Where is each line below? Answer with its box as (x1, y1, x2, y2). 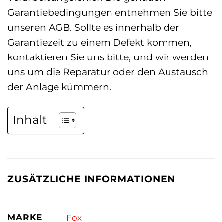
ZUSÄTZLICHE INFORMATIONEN (7, 172, 175, 185)
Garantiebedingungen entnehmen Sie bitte (7, 6, 212, 18)
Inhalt (13, 113, 47, 127)
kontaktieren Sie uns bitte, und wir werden (7, 51, 209, 63)
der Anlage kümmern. (7, 80, 111, 93)
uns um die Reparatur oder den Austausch (7, 65, 208, 78)
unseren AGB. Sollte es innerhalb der (7, 21, 179, 33)
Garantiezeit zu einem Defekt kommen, (7, 36, 192, 48)
